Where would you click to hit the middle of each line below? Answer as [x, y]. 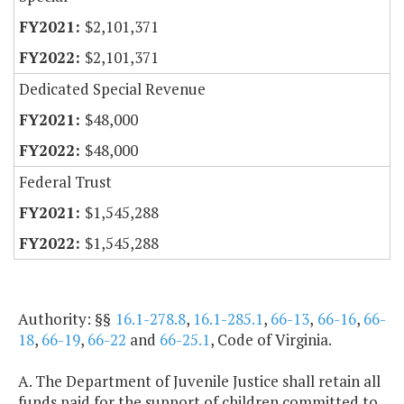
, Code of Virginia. [271, 340]
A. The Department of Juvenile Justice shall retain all [199, 381]
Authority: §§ [67, 319]
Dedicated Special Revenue [112, 89]
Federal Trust [65, 182]
